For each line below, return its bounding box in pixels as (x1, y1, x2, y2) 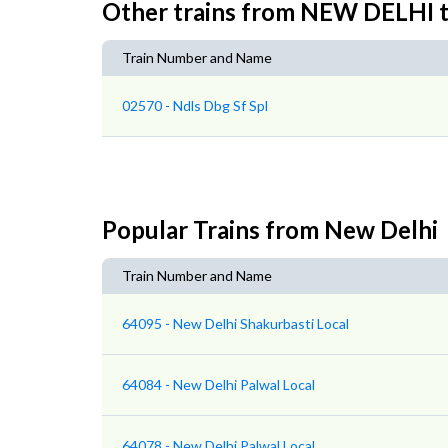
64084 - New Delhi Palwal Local (122, 376, 315, 394)
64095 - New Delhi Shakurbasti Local (122, 315, 349, 333)
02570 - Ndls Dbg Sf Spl (122, 97, 268, 115)
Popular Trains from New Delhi (102, 215, 438, 245)
